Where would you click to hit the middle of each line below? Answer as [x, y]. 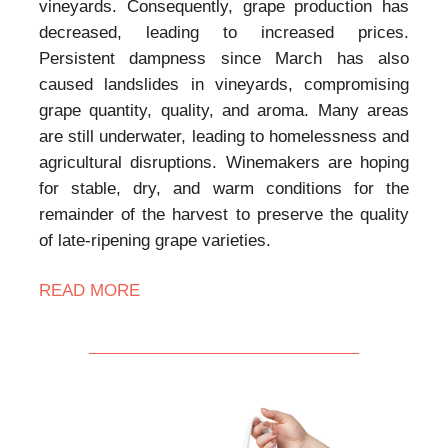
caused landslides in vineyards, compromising [224, 85]
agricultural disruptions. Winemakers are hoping [224, 163]
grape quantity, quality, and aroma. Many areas [224, 111]
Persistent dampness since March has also [224, 59]
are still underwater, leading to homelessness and [224, 137]
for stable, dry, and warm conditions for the [224, 189]
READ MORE [89, 291]
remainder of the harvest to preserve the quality [224, 215]
